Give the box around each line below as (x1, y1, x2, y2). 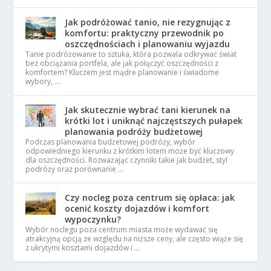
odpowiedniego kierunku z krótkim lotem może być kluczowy (25, 145, 235, 156)
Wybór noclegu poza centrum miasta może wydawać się (25, 224, 218, 235)
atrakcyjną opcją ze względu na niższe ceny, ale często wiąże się (25, 233, 244, 244)
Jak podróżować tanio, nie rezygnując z (65, 16, 231, 28)
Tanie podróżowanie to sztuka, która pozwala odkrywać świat (25, 48, 237, 59)
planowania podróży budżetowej (65, 125, 203, 137)
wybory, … (25, 76, 60, 87)
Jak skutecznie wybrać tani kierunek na (65, 103, 231, 116)
